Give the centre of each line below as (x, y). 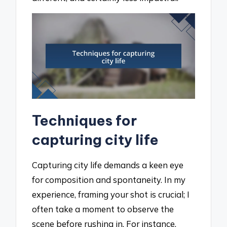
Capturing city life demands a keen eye (108, 165)
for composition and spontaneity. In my (109, 179)
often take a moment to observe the (103, 209)
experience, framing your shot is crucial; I (111, 194)
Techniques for (85, 121)
